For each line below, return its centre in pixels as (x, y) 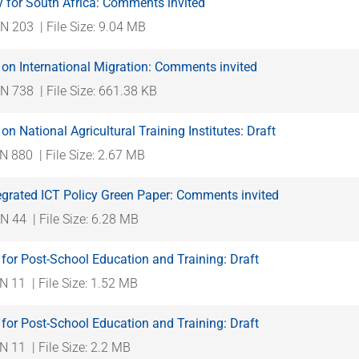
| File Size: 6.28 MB (86, 219)
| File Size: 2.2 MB (81, 347)
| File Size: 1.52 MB (85, 283)
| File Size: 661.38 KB (99, 91)
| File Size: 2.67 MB (92, 155)
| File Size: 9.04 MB (93, 26)
